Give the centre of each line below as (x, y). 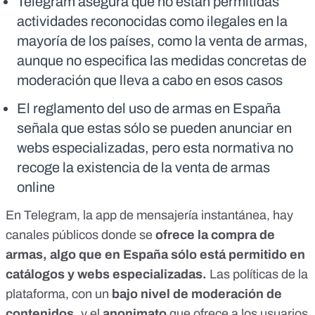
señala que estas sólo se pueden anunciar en (154, 128)
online (36, 187)
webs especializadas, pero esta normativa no (155, 148)
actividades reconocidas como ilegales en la (152, 21)
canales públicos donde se (81, 235)
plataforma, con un (57, 294)
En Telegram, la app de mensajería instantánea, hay (149, 216)
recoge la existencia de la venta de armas (143, 168)
